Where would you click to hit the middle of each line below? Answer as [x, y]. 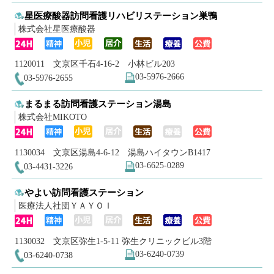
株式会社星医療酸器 [57, 29]
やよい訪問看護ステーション [84, 192]
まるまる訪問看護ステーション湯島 [98, 104]
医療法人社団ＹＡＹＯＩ [65, 206]
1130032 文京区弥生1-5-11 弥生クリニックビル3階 [113, 241]
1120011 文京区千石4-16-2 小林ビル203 [94, 64]
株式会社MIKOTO [52, 117]
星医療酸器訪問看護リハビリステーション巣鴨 [121, 15]
